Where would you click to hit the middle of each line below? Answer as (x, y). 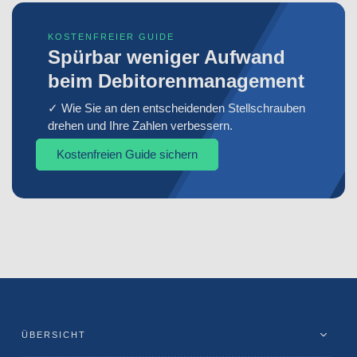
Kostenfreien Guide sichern (127, 155)
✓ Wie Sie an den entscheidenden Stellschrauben (177, 108)
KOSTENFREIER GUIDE (111, 37)
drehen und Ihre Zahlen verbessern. (140, 126)
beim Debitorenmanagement (176, 81)
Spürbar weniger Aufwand (167, 57)
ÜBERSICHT (54, 335)
